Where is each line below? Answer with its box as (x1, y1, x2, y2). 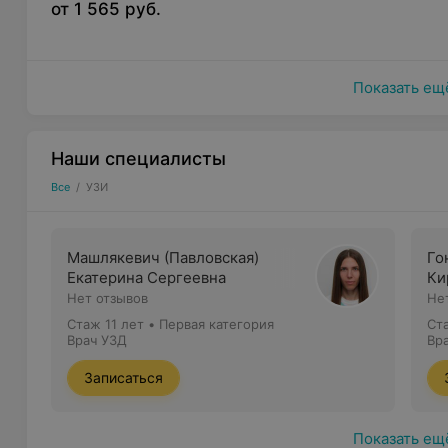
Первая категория (159, 316, 275, 332)
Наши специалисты (51, 148, 227, 169)
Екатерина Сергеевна (67, 268, 227, 287)
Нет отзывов (67, 290, 149, 306)
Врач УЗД (67, 332, 128, 348)
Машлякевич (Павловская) (67, 248, 260, 267)
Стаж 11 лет (67, 316, 145, 332)
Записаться (84, 369, 164, 386)
